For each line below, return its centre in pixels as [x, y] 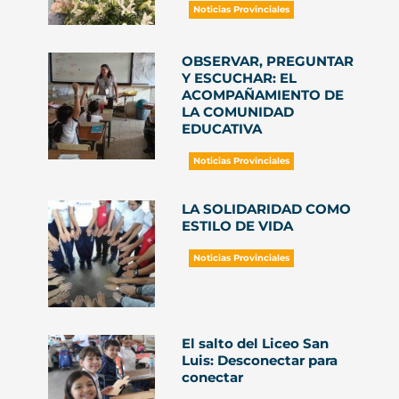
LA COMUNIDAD [237, 112]
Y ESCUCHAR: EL [239, 78]
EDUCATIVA [221, 129]
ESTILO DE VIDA [237, 226]
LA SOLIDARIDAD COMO [266, 209]
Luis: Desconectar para [259, 360]
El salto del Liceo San [255, 343]
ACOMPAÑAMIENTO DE [262, 95]
